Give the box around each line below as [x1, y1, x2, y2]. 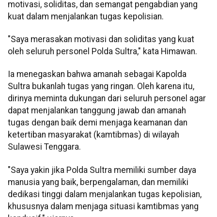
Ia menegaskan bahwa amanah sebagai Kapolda [8, 69, 186, 79]
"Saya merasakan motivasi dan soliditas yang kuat [8, 34, 194, 45]
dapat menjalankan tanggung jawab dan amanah [8, 106, 186, 116]
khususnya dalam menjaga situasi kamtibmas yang [8, 201, 199, 211]
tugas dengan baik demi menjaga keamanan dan [8, 118, 187, 128]
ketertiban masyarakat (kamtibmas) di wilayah [8, 130, 179, 140]
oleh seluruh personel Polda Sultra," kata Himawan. [8, 46, 197, 57]
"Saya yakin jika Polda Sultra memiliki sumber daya [8, 165, 196, 175]
